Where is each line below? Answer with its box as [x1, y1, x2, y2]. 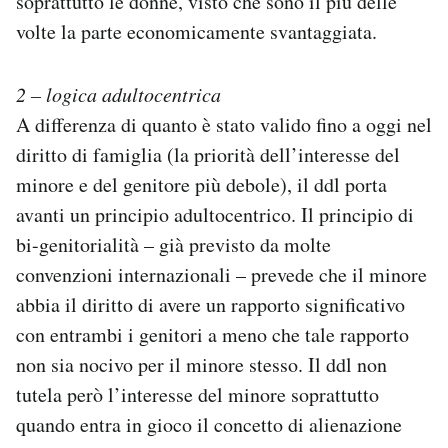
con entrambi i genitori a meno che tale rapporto [16, 320, 409, 348]
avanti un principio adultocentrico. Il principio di [16, 200, 414, 228]
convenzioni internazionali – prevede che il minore [16, 260, 427, 288]
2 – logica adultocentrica [16, 80, 221, 107]
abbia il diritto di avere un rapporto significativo [16, 290, 405, 318]
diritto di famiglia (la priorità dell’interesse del [16, 140, 400, 168]
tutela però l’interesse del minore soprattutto [16, 380, 379, 408]
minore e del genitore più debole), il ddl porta [16, 170, 387, 198]
